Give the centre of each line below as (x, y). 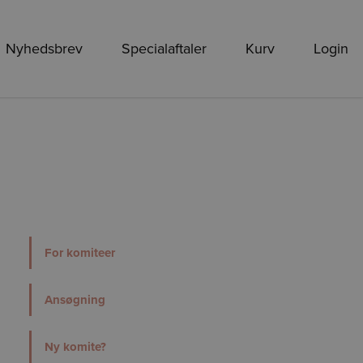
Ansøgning (75, 299)
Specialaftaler (164, 48)
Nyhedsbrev (44, 48)
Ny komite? (75, 346)
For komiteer (80, 252)
